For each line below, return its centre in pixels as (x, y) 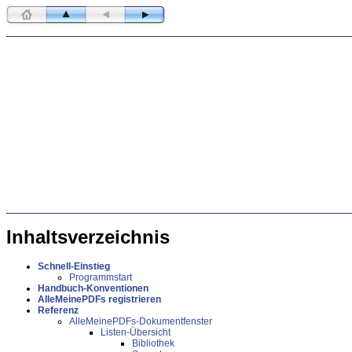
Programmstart (101, 278)
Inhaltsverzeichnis (88, 237)
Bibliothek (153, 344)
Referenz (58, 311)
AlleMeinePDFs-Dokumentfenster (141, 322)
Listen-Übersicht (136, 333)
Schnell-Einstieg (74, 267)
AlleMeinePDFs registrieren (99, 300)
